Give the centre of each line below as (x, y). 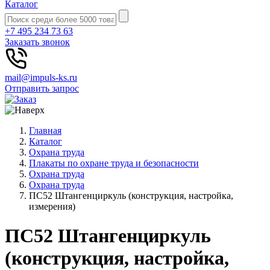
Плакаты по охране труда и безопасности (114, 163)
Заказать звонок (37, 42)
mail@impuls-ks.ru (41, 77)
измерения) (52, 206)
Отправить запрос (42, 88)
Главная (45, 130)
